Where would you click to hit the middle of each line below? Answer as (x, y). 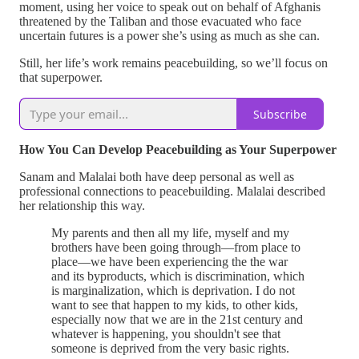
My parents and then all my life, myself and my (170, 233)
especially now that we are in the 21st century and (177, 320)
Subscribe (280, 114)
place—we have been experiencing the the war (169, 262)
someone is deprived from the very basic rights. (170, 349)
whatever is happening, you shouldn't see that (166, 334)
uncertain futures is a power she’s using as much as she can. (169, 36)
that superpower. (61, 78)
